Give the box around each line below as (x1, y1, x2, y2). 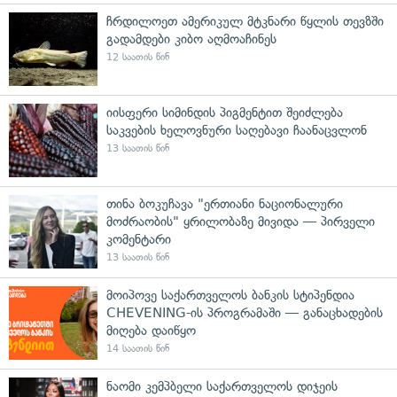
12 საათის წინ (106, 51, 169, 63)
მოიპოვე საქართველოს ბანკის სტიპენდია (106, 286, 354, 303)
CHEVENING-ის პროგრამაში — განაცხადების (106, 304, 383, 321)
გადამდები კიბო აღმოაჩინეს (106, 30, 276, 47)
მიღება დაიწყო (106, 322, 196, 339)
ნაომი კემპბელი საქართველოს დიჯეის (106, 378, 338, 394)
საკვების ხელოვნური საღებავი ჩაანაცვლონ (106, 121, 367, 138)
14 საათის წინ (106, 342, 169, 354)
